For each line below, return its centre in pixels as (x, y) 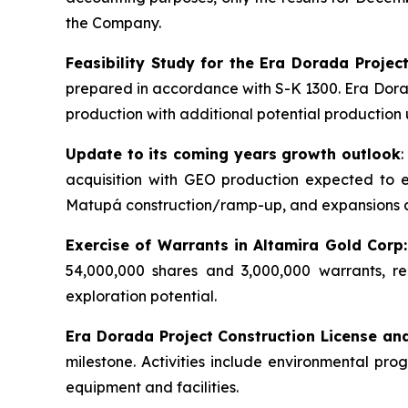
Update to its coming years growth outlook (233, 153)
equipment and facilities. (152, 387)
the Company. (113, 22)
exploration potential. (141, 296)
